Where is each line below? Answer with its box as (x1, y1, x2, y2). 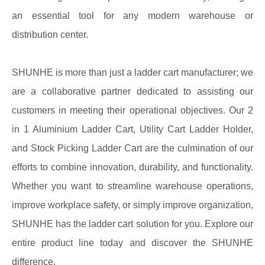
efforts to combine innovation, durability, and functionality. (12, 162, 253, 172)
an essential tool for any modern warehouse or (12, 11, 253, 21)
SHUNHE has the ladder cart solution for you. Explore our (12, 219, 253, 229)
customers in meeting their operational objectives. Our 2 (12, 105, 253, 115)
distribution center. (12, 30, 88, 40)
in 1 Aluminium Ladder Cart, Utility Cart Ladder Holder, (12, 124, 253, 134)
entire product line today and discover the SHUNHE (12, 238, 253, 248)
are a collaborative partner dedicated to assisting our (12, 86, 253, 96)
